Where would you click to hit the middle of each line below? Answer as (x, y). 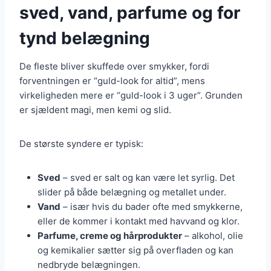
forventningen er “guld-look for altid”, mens (112, 81)
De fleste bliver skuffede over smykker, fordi (114, 67)
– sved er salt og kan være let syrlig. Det (148, 178)
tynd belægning (85, 38)
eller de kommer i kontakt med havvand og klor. (139, 221)
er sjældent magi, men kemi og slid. (95, 110)
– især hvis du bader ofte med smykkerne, (152, 207)
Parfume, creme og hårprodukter (110, 236)
